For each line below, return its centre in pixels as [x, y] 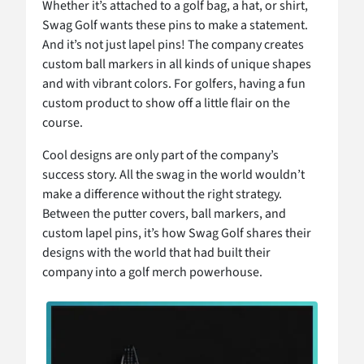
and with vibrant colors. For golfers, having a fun [174, 83]
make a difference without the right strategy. [162, 194]
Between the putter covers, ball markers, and [164, 213]
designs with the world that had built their [156, 252]
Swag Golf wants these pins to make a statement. [175, 25]
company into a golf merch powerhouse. [152, 272]
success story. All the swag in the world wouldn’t [173, 174]
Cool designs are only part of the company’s [160, 155]
